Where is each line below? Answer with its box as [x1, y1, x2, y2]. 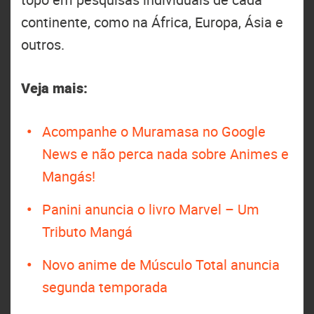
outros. [21, 34, 64, 54]
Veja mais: [21, 78, 88, 97]
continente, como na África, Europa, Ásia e [21, 12, 283, 32]
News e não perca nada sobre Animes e [42, 144, 289, 163]
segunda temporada [42, 277, 171, 296]
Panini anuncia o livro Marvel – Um [42, 199, 259, 219]
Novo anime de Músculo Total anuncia [42, 254, 280, 274]
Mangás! [42, 166, 95, 186]
